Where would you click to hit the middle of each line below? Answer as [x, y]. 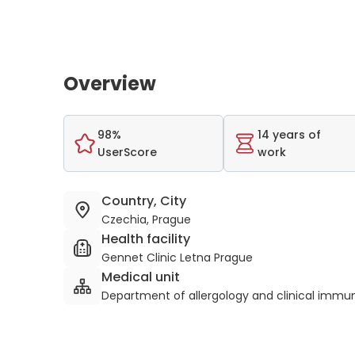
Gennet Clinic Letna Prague [177, 258]
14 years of [289, 135]
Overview [110, 84]
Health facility [146, 239]
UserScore [127, 152]
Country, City [144, 201]
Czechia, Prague [146, 219]
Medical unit [141, 277]
